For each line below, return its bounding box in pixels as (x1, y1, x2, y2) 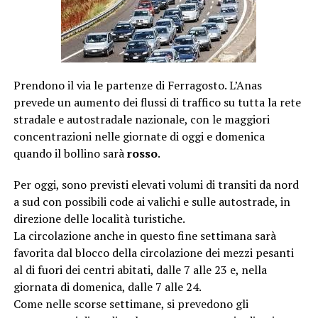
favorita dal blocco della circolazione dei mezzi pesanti (13, 245, 294, 261)
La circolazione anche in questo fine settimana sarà (13, 228, 276, 244)
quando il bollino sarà (13, 146, 127, 162)
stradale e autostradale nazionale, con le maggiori (13, 111, 270, 128)
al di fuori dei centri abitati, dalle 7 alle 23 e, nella (13, 262, 267, 278)
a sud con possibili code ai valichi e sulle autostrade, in (13, 194, 290, 210)
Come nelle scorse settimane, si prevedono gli (13, 296, 248, 312)
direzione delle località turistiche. (13, 211, 185, 227)
